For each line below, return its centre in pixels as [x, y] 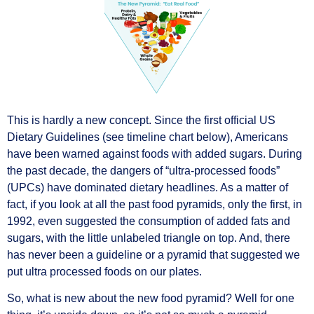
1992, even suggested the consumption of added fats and [149, 221]
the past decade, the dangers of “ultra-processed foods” [143, 170]
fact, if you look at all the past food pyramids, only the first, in [155, 204]
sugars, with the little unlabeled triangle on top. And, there [149, 238]
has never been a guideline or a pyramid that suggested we [153, 254]
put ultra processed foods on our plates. [104, 271]
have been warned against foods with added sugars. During [155, 153]
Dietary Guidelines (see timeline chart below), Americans [148, 137]
